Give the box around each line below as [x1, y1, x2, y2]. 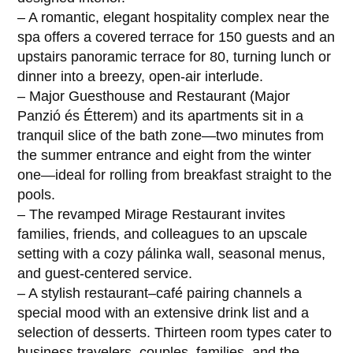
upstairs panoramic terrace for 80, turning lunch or [17, 48, 332, 65]
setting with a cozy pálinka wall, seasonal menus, [17, 245, 326, 262]
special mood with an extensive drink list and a [17, 304, 310, 321]
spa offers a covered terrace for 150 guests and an [17, 28, 336, 45]
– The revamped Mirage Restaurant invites [17, 206, 286, 222]
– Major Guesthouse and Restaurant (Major [17, 87, 291, 104]
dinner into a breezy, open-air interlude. [17, 68, 264, 84]
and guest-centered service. [17, 265, 193, 281]
